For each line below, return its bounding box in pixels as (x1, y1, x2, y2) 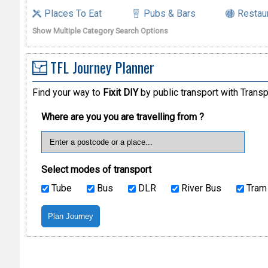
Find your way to (32, 87, 103, 99)
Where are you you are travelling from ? (41, 111, 204, 123)
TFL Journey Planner (50, 56, 154, 78)
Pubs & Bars (143, 7, 196, 19)
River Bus (178, 182, 221, 194)
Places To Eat (44, 7, 102, 19)
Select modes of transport (41, 164, 151, 176)
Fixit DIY (102, 87, 138, 99)
